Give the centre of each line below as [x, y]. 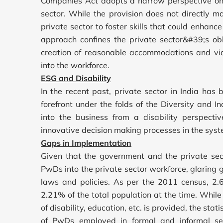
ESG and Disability [76, 78]
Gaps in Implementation [86, 143]
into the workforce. [75, 65]
